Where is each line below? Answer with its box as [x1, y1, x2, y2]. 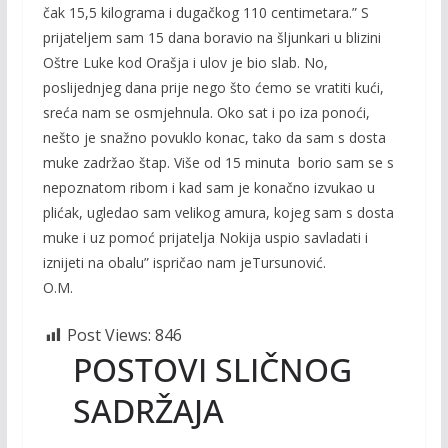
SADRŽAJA [72, 389, 224, 432]
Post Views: [66, 324, 151, 346]
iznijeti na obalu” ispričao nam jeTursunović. [42, 253, 326, 272]
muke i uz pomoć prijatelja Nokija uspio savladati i [42, 228, 368, 247]
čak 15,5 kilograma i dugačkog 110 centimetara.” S [42, 3, 369, 22]
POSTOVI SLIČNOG [72, 348, 352, 391]
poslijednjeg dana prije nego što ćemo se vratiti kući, [42, 78, 384, 97]
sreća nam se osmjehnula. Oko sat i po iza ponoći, [42, 103, 370, 122]
